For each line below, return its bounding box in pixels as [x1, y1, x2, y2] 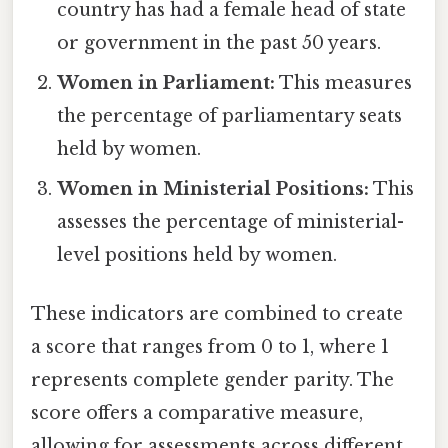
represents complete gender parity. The [31, 369, 394, 392]
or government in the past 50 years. [57, 31, 382, 54]
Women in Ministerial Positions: [57, 177, 370, 200]
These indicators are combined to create [31, 303, 403, 326]
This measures [275, 71, 413, 94]
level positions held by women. [57, 243, 338, 266]
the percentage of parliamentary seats [57, 104, 403, 127]
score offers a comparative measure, [31, 402, 363, 425]
